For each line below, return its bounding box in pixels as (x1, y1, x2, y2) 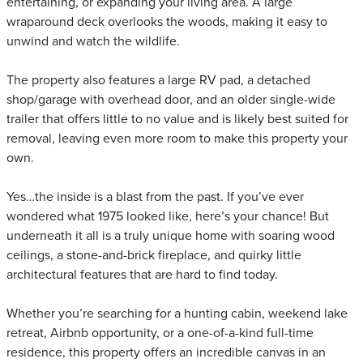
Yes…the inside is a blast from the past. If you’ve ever (6, 189, 304, 205)
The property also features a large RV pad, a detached (6, 72, 310, 88)
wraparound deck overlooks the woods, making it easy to (6, 14, 327, 30)
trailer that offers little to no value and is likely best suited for (6, 111, 348, 127)
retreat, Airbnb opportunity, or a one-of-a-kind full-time (6, 325, 314, 341)
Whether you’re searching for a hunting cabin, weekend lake (6, 305, 348, 322)
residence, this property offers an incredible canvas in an (6, 344, 326, 361)
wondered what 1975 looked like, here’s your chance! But (6, 208, 329, 224)
